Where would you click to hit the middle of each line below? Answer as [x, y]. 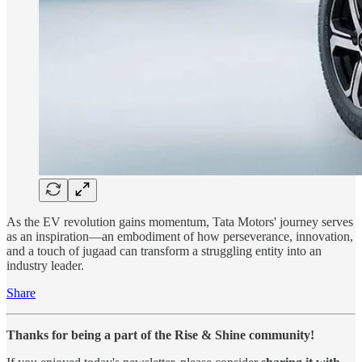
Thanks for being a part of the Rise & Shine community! [160, 335]
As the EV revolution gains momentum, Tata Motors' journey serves [180, 221]
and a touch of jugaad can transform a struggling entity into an [164, 250]
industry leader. [45, 265]
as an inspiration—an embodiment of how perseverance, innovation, [180, 236]
